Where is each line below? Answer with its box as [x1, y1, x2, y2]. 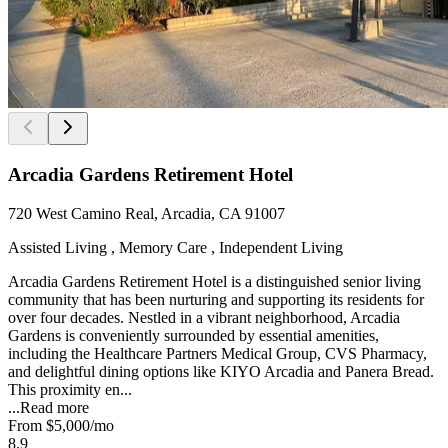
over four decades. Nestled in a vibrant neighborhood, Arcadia [8, 308, 400, 326]
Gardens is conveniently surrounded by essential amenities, [8, 326, 379, 344]
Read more [20, 398, 89, 416]
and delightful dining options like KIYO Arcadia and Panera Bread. [8, 362, 434, 380]
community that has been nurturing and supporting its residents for [8, 290, 424, 308]
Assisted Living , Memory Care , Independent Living [8, 238, 343, 256]
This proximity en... [8, 380, 132, 398]
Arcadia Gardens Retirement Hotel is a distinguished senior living [8, 272, 421, 290]
